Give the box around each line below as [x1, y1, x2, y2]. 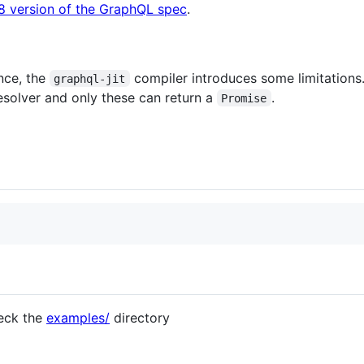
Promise [221, 91, 267, 105]
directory [110, 309, 170, 326]
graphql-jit [54, 71, 126, 85]
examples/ [46, 309, 110, 326]
